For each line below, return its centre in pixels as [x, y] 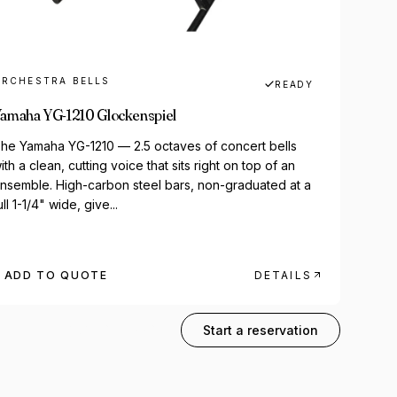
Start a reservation [261, 331]
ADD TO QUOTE [56, 275]
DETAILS [283, 275]
